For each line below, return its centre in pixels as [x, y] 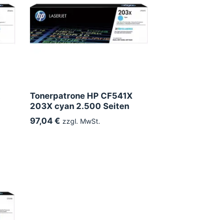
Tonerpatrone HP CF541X [81, 96]
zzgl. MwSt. [80, 121]
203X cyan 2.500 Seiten [80, 106]
